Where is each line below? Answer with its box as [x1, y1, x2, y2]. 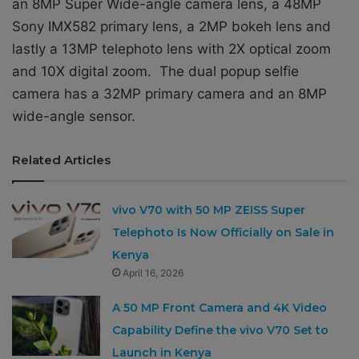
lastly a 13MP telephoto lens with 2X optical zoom [12, 41, 331, 58]
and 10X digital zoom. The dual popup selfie [12, 63, 299, 80]
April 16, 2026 [123, 267, 184, 280]
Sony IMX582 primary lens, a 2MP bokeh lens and [12, 18, 331, 35]
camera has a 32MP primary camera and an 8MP [12, 86, 327, 103]
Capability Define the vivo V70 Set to [112, 323, 329, 338]
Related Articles [12, 152, 111, 168]
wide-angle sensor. [12, 108, 135, 125]
